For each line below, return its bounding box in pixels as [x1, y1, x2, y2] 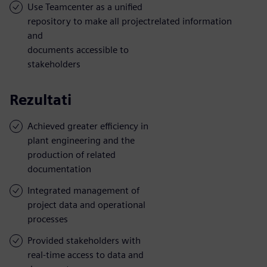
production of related [27, 148, 116, 160]
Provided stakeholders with [27, 234, 141, 246]
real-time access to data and [27, 249, 144, 260]
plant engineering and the [27, 134, 135, 146]
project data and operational [27, 198, 145, 210]
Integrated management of [27, 184, 139, 196]
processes [27, 213, 68, 225]
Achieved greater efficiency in [27, 120, 148, 132]
